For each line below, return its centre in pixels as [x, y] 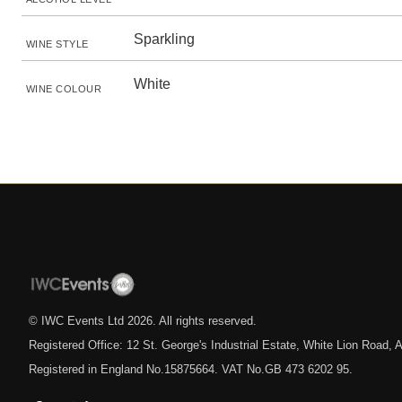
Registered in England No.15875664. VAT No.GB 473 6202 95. [191, 369]
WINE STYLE [57, 44]
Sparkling [164, 39]
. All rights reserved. [205, 320]
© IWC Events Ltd [78, 320]
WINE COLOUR [64, 89]
